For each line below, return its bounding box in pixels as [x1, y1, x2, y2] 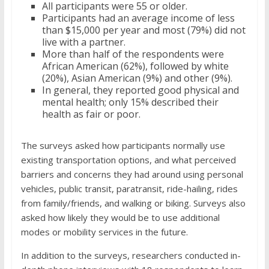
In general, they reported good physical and [41, 83, 239, 97]
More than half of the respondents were [41, 47, 224, 61]
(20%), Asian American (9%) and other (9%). [41, 71, 235, 85]
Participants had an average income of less [41, 11, 235, 25]
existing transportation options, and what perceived [20, 154, 236, 166]
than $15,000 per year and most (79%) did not [41, 23, 246, 37]
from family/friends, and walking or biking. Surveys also [20, 197, 246, 209]
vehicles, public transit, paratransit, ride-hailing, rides [20, 183, 238, 195]
